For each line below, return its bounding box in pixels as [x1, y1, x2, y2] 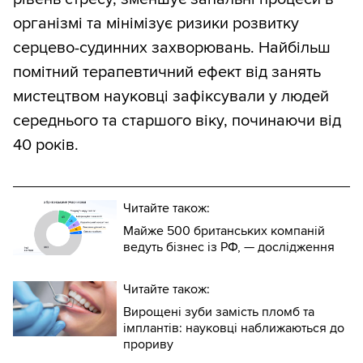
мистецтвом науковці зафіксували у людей [13, 87, 329, 107]
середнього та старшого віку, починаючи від [13, 111, 341, 131]
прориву [123, 336, 173, 353]
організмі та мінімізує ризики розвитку [13, 14, 299, 34]
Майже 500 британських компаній [123, 223, 325, 240]
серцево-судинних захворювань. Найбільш [13, 38, 331, 58]
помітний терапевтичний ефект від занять [13, 62, 321, 83]
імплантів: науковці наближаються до [123, 320, 344, 337]
